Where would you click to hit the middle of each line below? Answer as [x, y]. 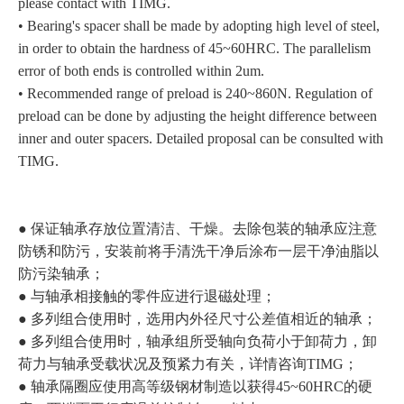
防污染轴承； [61, 273]
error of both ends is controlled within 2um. [141, 70]
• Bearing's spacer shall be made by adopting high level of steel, [199, 25]
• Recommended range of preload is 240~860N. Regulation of [195, 93]
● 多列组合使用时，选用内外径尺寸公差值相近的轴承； [197, 318]
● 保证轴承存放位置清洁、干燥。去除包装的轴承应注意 [197, 228]
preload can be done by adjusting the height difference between [197, 115]
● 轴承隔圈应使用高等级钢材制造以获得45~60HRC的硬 [195, 386]
